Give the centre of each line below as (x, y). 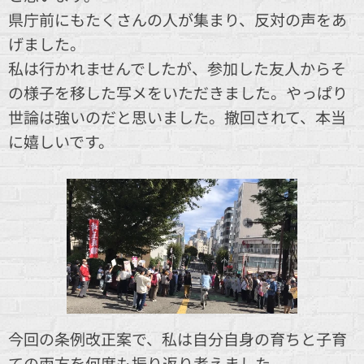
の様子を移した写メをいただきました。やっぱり (178, 92)
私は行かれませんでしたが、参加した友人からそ (177, 68)
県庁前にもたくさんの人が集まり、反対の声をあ (178, 19)
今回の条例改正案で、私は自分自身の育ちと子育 (178, 338)
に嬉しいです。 (61, 141)
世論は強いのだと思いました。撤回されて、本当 (177, 117)
